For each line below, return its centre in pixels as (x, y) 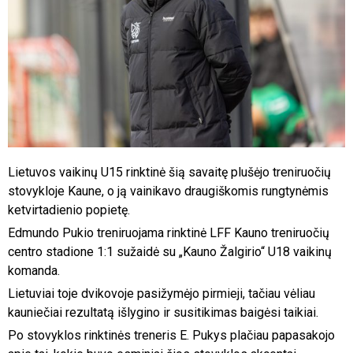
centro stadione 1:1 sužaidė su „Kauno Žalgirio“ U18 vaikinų (170, 252)
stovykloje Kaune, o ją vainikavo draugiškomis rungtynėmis (168, 191)
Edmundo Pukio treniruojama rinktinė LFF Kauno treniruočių (169, 233)
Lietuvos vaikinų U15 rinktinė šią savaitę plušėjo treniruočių (169, 173)
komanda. (34, 271)
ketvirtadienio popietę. (69, 210)
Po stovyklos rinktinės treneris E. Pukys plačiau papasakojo (171, 336)
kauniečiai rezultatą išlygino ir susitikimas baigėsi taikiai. (163, 313)
